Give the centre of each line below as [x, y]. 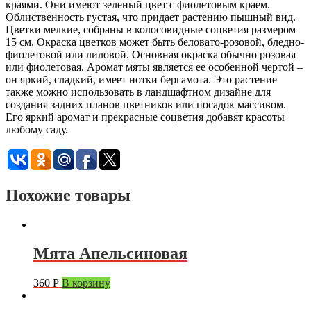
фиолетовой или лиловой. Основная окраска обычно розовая [151, 54]
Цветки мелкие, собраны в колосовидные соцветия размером [151, 29]
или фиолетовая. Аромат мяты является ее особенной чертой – [154, 67]
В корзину [86, 283]
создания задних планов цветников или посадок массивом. [146, 104]
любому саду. [37, 129]
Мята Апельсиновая [110, 254]
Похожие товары [68, 195]
